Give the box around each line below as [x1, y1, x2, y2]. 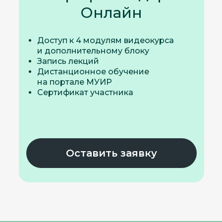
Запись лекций [37, 56, 99, 66]
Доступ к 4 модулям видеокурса [37, 36, 174, 45]
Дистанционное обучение [37, 67, 149, 76]
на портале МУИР [37, 77, 112, 87]
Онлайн [80, 3, 142, 22]
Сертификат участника [37, 88, 133, 97]
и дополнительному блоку [37, 46, 149, 55]
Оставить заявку [65, 147, 157, 159]
